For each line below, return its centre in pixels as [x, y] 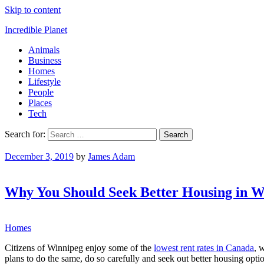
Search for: [26, 134]
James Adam [111, 156]
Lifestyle [44, 82]
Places [40, 103]
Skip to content [33, 10]
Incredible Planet [36, 30]
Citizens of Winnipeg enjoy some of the [79, 247]
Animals [44, 50]
